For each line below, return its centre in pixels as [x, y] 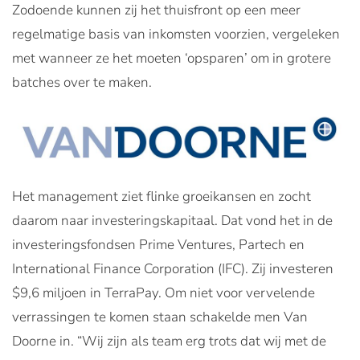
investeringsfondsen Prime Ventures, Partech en [158, 244]
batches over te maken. [84, 82]
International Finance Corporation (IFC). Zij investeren [173, 268]
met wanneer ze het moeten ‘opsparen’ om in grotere [172, 58]
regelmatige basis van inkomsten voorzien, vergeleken [176, 34]
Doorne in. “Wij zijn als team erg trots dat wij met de [169, 341]
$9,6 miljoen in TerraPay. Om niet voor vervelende [164, 292]
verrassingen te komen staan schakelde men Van [160, 317]
